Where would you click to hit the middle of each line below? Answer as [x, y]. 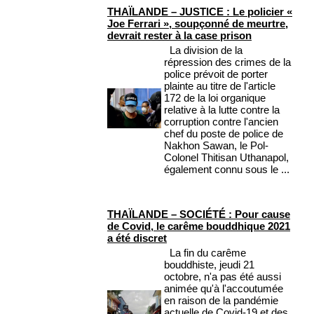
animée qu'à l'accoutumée [224, 289]
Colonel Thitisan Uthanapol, [226, 158]
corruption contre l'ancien [221, 122]
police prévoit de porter [216, 74]
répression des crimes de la [227, 62]
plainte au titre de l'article [220, 86]
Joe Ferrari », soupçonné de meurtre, [198, 24]
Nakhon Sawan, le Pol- [216, 146]
